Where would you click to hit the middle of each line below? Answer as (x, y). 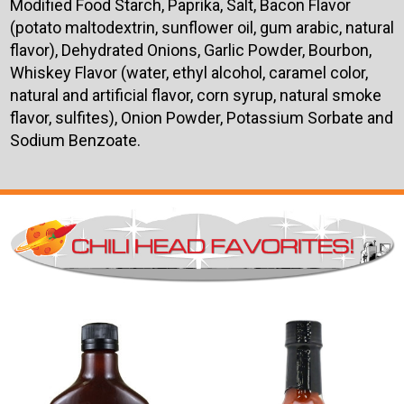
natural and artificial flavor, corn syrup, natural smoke (195, 95)
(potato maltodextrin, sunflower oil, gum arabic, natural (202, 27)
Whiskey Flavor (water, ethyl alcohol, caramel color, (188, 72)
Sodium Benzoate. (75, 140)
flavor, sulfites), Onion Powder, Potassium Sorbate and (201, 117)
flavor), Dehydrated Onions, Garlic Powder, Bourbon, (190, 50)
